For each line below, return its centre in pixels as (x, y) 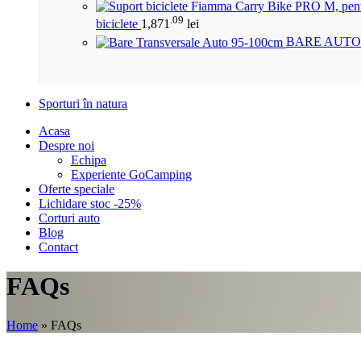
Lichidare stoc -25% (90, 203)
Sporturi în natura (83, 103)
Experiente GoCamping (131, 174)
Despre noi (66, 145)
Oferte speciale (77, 189)
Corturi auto (69, 218)
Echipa (89, 160)
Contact (58, 247)
